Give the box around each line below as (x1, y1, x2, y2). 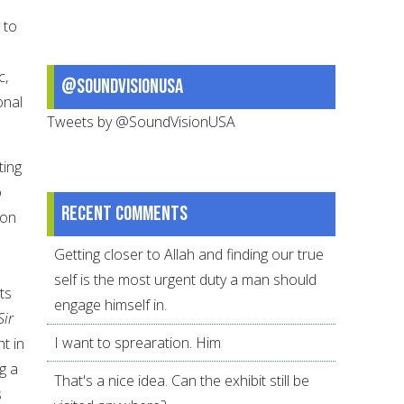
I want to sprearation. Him (54, 333, 222, 353)
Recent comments (61, 200, 188, 226)
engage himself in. (54, 295, 168, 316)
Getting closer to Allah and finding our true (54, 244, 325, 265)
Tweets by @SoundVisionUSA (47, 111, 236, 132)
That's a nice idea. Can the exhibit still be (54, 370, 310, 390)
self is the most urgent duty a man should (54, 270, 317, 290)
